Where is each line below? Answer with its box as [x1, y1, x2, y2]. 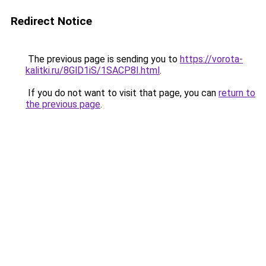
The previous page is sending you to [26, 53, 180, 65]
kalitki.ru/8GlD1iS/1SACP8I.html [26, 65, 160, 76]
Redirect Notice [11, 14, 92, 28]
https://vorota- [180, 53, 243, 65]
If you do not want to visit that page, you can [26, 87, 218, 99]
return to [218, 87, 255, 99]
